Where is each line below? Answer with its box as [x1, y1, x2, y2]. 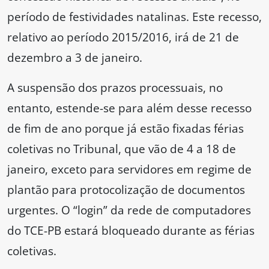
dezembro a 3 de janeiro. [7, 49, 142, 66]
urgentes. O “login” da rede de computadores [7, 202, 251, 219]
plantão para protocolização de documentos [7, 181, 245, 198]
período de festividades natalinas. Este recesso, [7, 8, 262, 25]
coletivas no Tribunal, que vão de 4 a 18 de [7, 141, 236, 157]
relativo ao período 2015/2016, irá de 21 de [7, 29, 239, 46]
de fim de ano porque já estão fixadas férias [7, 120, 244, 137]
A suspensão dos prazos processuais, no [7, 79, 223, 96]
